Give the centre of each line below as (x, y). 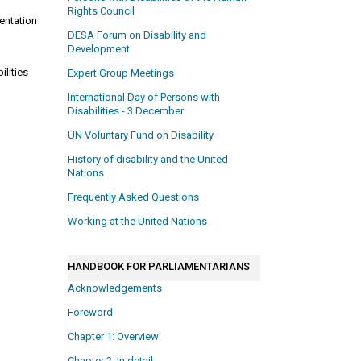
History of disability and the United (148, 159)
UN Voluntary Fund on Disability (141, 135)
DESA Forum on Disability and (137, 35)
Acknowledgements (115, 288)
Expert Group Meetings (121, 73)
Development (99, 48)
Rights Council (102, 10)
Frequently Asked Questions (134, 197)
